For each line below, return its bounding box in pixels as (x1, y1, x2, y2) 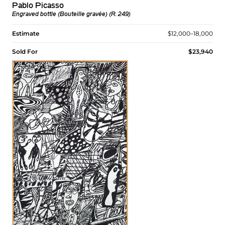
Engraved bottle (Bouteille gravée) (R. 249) (12, 11, 131, 18)
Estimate (12, 29, 39, 37)
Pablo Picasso (12, 2, 64, 10)
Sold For (12, 47, 38, 55)
